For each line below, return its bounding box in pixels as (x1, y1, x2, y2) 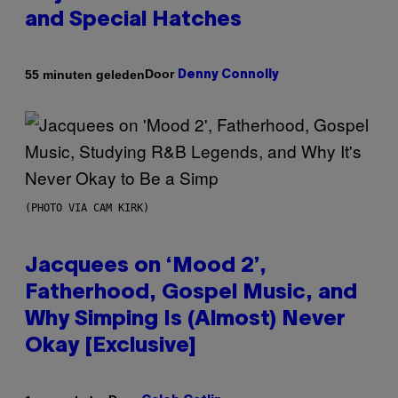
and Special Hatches (25, 11, 242, 31)
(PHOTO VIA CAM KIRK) (25, 202, 149, 215)
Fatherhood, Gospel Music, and (25, 283, 357, 304)
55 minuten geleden (25, 67, 145, 82)
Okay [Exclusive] (25, 337, 196, 357)
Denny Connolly (178, 69, 279, 82)
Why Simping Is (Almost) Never (25, 310, 346, 330)
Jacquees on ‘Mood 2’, (25, 257, 267, 277)
